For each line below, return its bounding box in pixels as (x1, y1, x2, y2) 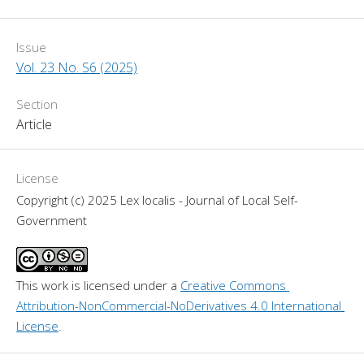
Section (16, 95, 58, 112)
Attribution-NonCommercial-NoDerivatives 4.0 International (16, 297, 341, 314)
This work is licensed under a (16, 276, 180, 293)
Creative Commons (180, 276, 286, 293)
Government (16, 211, 87, 228)
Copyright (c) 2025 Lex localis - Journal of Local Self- (16, 191, 298, 208)
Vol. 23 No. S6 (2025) (16, 58, 137, 76)
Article (16, 115, 52, 133)
